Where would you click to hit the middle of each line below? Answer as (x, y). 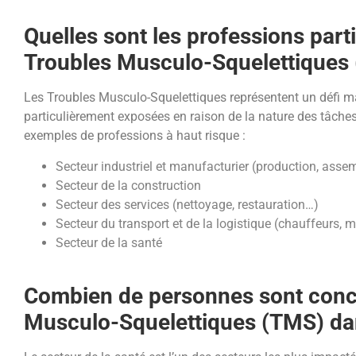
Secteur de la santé (109, 242)
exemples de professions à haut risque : (135, 136)
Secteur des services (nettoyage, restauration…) (187, 204)
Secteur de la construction (128, 185)
